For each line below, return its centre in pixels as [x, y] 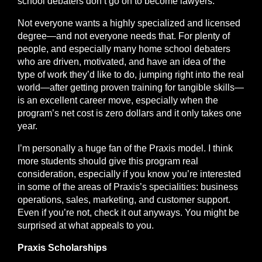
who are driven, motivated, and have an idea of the [122, 62]
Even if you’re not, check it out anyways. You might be [128, 213]
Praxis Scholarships [62, 248]
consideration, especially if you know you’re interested [129, 174]
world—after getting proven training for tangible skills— [131, 87]
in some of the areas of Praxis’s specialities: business [128, 187]
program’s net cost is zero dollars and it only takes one [130, 113]
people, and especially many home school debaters [124, 49]
